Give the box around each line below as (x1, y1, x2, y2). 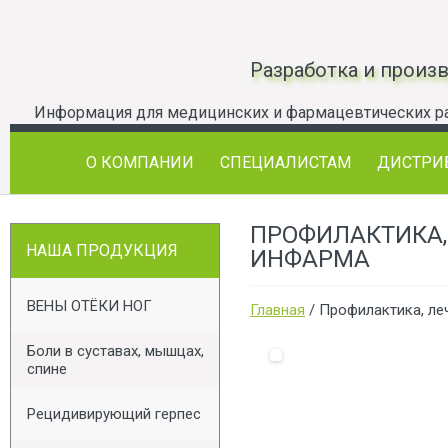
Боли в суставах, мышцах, (27, 342, 204, 360)
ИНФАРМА (250, 245, 370, 273)
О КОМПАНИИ (86, 153, 194, 172)
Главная (250, 301, 305, 319)
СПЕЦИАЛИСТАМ (220, 153, 351, 172)
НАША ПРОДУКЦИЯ (26, 241, 178, 260)
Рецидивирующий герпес (27, 405, 201, 423)
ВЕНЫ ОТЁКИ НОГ (27, 297, 152, 315)
